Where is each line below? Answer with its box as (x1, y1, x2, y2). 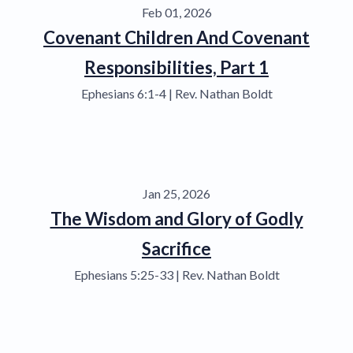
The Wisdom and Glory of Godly (50, 207, 303, 229)
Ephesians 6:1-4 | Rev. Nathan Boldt (80, 85, 273, 101)
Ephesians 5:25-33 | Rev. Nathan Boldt (73, 266, 280, 282)
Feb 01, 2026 (141, 4, 212, 20)
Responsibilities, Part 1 (84, 56, 269, 78)
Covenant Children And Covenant (43, 26, 310, 48)
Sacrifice (142, 237, 211, 259)
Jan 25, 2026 (143, 185, 210, 201)
